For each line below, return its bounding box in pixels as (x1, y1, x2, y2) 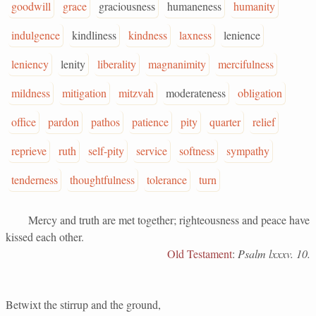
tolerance (147, 172, 187, 187)
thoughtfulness (70, 172, 135, 187)
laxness (179, 28, 212, 42)
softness (179, 143, 214, 158)
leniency (11, 56, 49, 71)
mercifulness (218, 56, 274, 71)
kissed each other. (6, 229, 84, 244)
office (11, 114, 36, 129)
